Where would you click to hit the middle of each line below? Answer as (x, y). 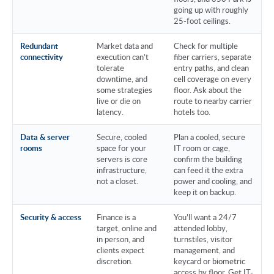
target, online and (127, 228)
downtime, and (122, 79)
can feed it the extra (208, 170)
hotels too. (192, 112)
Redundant (39, 46)
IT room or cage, (202, 148)
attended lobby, (201, 228)
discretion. (115, 261)
